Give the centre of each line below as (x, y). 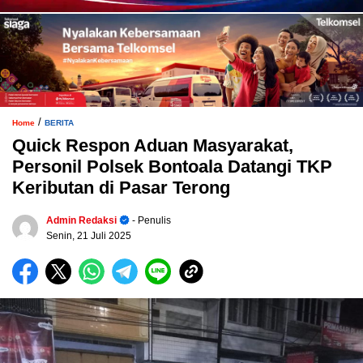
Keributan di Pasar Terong (121, 187)
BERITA (59, 122)
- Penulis (150, 220)
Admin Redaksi (81, 220)
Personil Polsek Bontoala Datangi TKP (172, 166)
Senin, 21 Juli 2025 (89, 235)
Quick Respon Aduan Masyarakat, (153, 145)
